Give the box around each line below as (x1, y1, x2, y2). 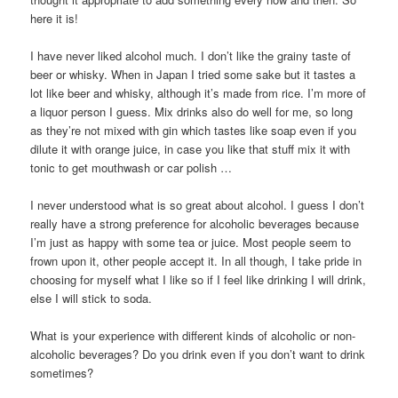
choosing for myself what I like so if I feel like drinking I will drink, (30, 271, 367, 289)
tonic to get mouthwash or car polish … (30, 158, 233, 176)
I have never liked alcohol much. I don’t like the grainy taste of (30, 46, 352, 64)
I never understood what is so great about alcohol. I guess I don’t (30, 196, 365, 214)
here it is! (30, 9, 79, 27)
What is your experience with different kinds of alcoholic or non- (30, 327, 356, 345)
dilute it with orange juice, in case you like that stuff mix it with (30, 139, 351, 157)
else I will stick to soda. (30, 290, 153, 307)
